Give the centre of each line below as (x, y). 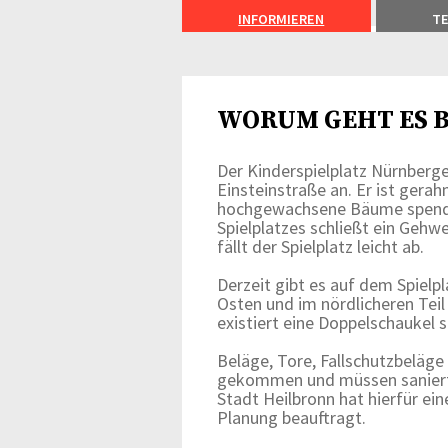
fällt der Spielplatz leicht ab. (320, 246)
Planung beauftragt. (291, 417)
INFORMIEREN (281, 19)
